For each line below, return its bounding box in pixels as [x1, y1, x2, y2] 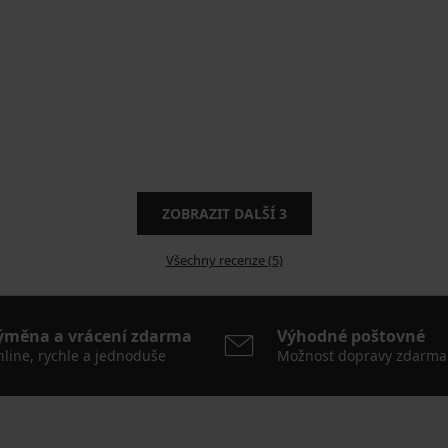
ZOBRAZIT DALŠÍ [161, 204, 279, 224]
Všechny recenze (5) [165, 251, 283, 270]
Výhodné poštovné [277, 325, 425, 348]
